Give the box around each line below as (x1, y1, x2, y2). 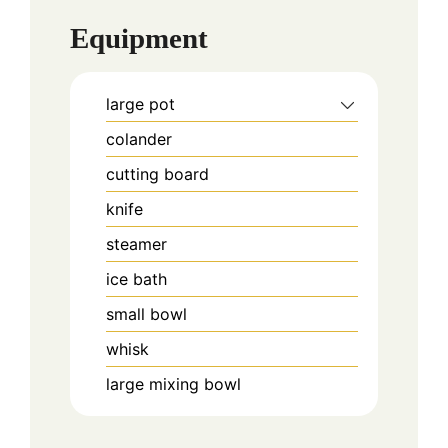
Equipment (70, 22, 208, 55)
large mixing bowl (106, 374, 241, 395)
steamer (106, 234, 167, 255)
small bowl (106, 304, 187, 325)
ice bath (106, 269, 167, 290)
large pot (106, 94, 175, 115)
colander (106, 129, 172, 150)
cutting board (106, 164, 209, 185)
